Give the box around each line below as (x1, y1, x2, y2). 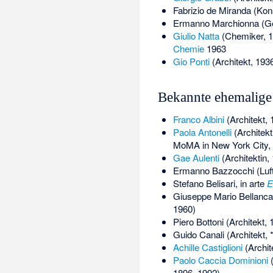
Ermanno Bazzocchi (172, 164, 254, 177)
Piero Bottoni (172, 215, 224, 229)
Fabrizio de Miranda (172, 4, 251, 17)
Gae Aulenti (172, 151, 219, 165)
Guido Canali (172, 228, 224, 241)
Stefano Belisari (172, 177, 235, 190)
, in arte (235, 177, 267, 190)
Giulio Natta (172, 29, 219, 43)
